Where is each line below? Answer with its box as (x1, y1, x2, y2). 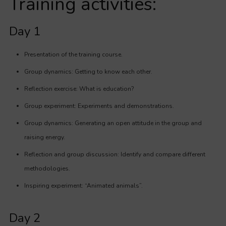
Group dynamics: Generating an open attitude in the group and (24, 119, 202, 127)
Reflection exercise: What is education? (24, 85, 134, 93)
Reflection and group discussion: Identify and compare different (24, 150, 205, 158)
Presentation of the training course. (24, 50, 123, 59)
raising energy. (24, 133, 65, 141)
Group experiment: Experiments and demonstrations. (24, 102, 174, 110)
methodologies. (24, 164, 70, 173)
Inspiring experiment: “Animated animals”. (24, 182, 143, 190)
